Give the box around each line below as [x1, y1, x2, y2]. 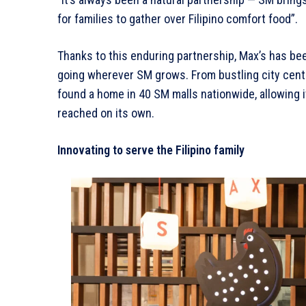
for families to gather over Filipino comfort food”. [57, 11, 298, 26]
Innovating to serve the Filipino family [57, 142, 245, 157]
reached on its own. [57, 105, 154, 120]
